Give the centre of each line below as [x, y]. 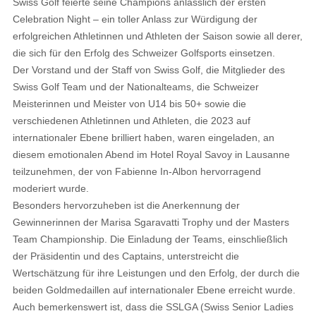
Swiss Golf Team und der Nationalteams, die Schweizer [135, 87]
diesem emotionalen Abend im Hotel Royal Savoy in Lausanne [151, 155]
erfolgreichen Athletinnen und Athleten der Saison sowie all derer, [157, 36]
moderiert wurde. [50, 189]
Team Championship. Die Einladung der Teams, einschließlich [150, 239]
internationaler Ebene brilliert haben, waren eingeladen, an [143, 138]
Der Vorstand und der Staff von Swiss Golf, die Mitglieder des [148, 70]
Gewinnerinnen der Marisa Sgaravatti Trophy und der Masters [151, 223]
